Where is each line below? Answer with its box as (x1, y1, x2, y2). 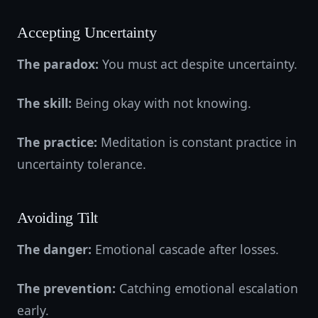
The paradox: (17, 55, 99, 72)
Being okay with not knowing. (72, 94, 251, 111)
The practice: (17, 133, 97, 150)
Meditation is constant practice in (97, 133, 297, 150)
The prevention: (17, 280, 116, 297)
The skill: (17, 94, 72, 111)
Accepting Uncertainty (17, 24, 157, 41)
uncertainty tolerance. (17, 155, 146, 172)
